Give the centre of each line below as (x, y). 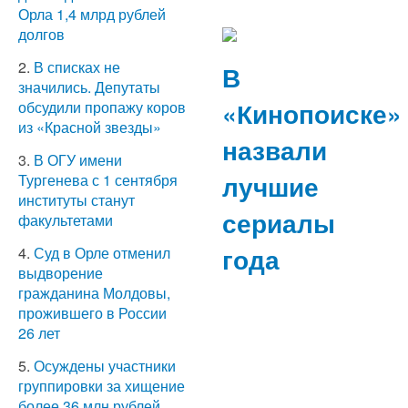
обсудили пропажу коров (102, 107)
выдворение (61, 273)
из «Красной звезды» (92, 127)
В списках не (75, 67)
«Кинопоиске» (312, 113)
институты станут (76, 200)
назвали (275, 149)
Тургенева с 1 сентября (98, 180)
